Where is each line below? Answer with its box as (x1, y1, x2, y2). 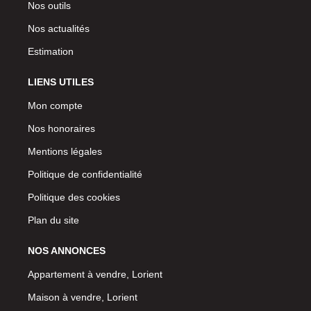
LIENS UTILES (28, 76, 94, 87)
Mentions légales (28, 145, 102, 157)
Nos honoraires (28, 122, 95, 134)
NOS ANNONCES (28, 244, 106, 256)
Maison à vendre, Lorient (28, 291, 137, 303)
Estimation (28, 45, 74, 57)
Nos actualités (28, 22, 90, 34)
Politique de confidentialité (28, 168, 142, 180)
